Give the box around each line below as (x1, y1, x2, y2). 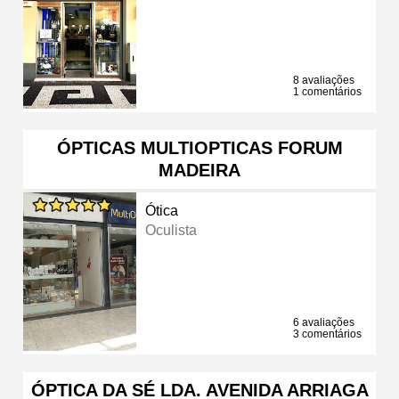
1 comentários (293, 85, 362, 98)
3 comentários (293, 327, 362, 340)
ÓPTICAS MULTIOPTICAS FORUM (56, 137, 343, 158)
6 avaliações (293, 315, 354, 329)
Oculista (145, 222, 198, 238)
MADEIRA (159, 159, 240, 180)
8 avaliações (293, 73, 354, 86)
